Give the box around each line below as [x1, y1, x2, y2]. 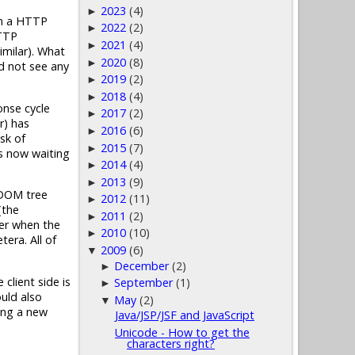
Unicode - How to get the [114, 325, 250, 341]
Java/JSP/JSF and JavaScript [114, 307, 254, 323]
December [114, 258, 170, 273]
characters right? [126, 336, 215, 352]
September [114, 275, 174, 291]
